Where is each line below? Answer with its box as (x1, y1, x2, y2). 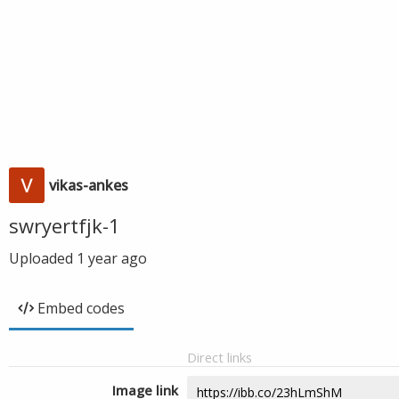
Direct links (187, 348, 252, 366)
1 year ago (77, 248, 147, 268)
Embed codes (37, 298, 125, 318)
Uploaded (9, 248, 77, 268)
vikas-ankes (49, 175, 128, 195)
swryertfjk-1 (9, 212, 120, 239)
